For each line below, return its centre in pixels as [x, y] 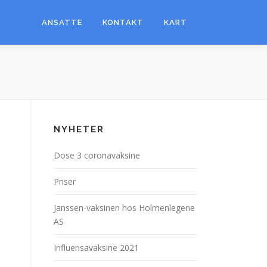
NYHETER [79, 129]
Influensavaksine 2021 [96, 248]
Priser [65, 181]
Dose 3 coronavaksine [97, 155]
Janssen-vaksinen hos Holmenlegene [124, 208]
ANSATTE [62, 22]
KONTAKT [123, 22]
